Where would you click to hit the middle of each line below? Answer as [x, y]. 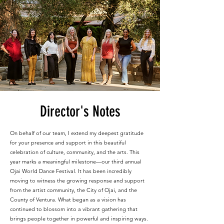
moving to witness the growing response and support [77, 180]
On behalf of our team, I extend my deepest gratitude [77, 133]
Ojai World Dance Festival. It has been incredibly [71, 171]
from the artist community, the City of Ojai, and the [73, 190]
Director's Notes [80, 111]
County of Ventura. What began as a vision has [68, 199]
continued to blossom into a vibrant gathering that [74, 209]
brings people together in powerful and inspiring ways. [79, 218]
